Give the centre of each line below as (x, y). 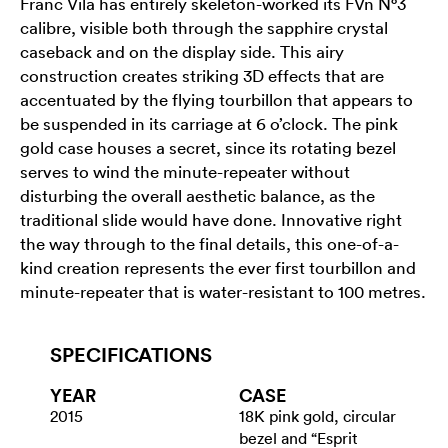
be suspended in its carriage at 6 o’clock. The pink (209, 124)
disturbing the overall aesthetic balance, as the (197, 196)
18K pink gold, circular (317, 416)
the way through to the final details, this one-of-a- (209, 244)
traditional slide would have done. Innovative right (211, 220)
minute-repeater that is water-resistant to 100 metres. (223, 292)
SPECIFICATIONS (131, 355)
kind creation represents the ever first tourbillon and (218, 268)
